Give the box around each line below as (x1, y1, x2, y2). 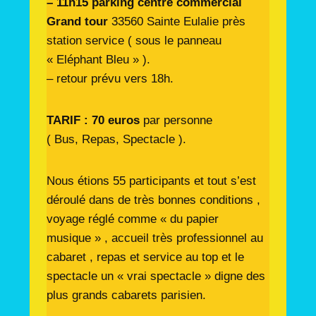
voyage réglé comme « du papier (46, 212, 219, 226)
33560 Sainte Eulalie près (107, 15, 245, 28)
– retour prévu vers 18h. (46, 72, 174, 85)
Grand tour (46, 15, 108, 28)
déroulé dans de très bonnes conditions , (46, 193, 260, 207)
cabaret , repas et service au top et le (46, 250, 244, 264)
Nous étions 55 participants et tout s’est (46, 174, 256, 188)
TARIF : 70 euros (46, 114, 140, 127)
